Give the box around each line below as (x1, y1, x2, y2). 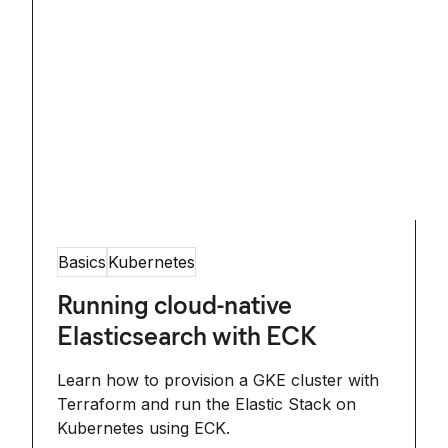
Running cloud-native (57, 289, 292, 321)
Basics (58, 252, 106, 272)
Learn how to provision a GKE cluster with (57, 370, 379, 390)
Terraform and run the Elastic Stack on (57, 394, 356, 414)
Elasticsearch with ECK (57, 320, 317, 352)
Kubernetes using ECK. (57, 418, 230, 438)
